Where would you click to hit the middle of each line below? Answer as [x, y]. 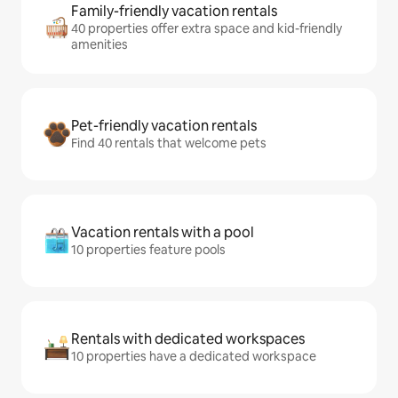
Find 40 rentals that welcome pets [169, 143]
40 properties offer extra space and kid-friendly [207, 29]
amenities [99, 45]
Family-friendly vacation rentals [174, 12]
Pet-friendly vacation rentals [164, 126]
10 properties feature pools [148, 250]
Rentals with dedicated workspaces [188, 339]
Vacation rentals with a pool [163, 233]
